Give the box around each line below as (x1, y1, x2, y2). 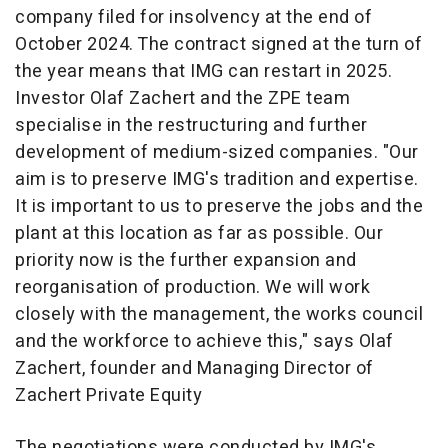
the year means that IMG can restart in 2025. (15, 58, 392, 86)
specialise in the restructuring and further (15, 112, 368, 140)
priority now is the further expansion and (15, 247, 357, 275)
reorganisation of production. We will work (15, 274, 370, 302)
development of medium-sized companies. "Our (15, 139, 419, 167)
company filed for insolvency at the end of (15, 4, 372, 32)
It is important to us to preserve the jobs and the (15, 193, 423, 221)
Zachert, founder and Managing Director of (15, 355, 374, 383)
